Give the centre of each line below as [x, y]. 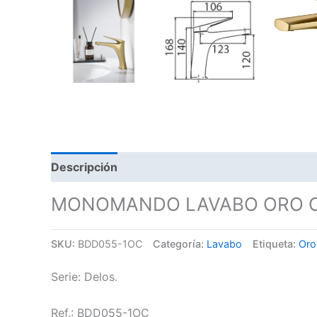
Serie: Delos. [84, 276]
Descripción [84, 167]
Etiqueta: [276, 243]
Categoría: [180, 243]
